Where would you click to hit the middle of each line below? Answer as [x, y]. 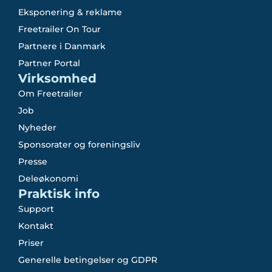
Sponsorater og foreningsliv [79, 144]
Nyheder [37, 127]
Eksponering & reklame [70, 12]
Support [36, 209]
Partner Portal [49, 63]
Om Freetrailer [50, 93]
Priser [31, 243]
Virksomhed [57, 78]
